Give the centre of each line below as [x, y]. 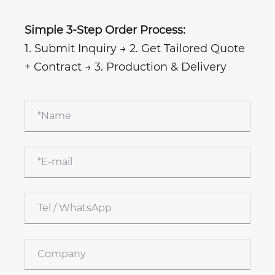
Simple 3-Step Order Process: [105, 30]
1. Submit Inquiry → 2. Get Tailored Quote [135, 48]
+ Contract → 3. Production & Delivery [126, 67]
